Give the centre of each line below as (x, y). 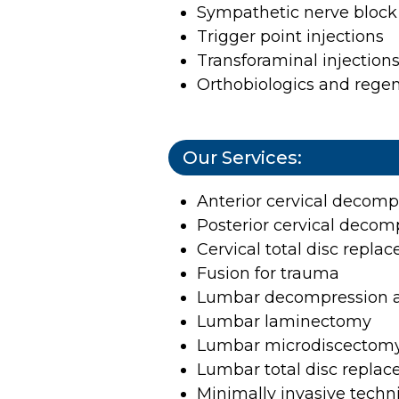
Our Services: (242, 157)
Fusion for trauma (270, 273)
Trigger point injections (290, 36)
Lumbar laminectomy (286, 321)
